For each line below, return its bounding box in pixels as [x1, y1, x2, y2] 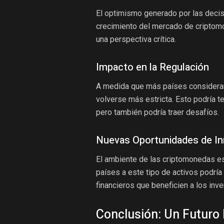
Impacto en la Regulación [96, 60, 209, 75]
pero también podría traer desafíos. [96, 107, 219, 117]
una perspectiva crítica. [96, 34, 176, 44]
